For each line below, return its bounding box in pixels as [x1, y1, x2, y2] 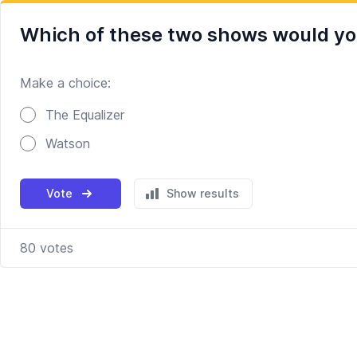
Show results [167, 186, 239, 200]
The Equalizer [45, 107, 124, 123]
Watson [45, 135, 90, 151]
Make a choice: [20, 75, 111, 91]
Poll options [19, 93, 88, 109]
